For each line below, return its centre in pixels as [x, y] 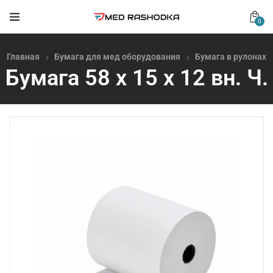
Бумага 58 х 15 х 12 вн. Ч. [136, 78]
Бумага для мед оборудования [117, 57]
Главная [23, 57]
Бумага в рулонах [231, 57]
